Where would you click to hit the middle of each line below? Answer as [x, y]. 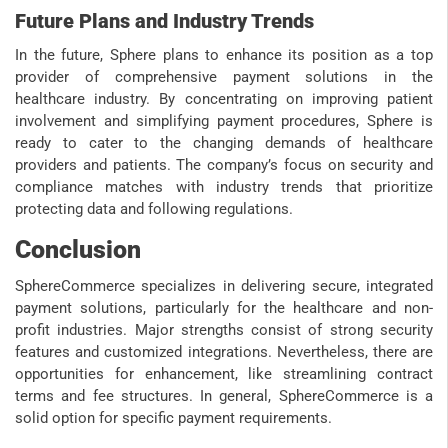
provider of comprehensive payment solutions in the [224, 76]
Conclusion [78, 249]
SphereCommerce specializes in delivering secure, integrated [224, 285]
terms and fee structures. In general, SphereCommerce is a [224, 395]
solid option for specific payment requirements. [173, 417]
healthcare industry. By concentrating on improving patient [224, 98]
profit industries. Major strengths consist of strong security [224, 329]
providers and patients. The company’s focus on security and [224, 164]
